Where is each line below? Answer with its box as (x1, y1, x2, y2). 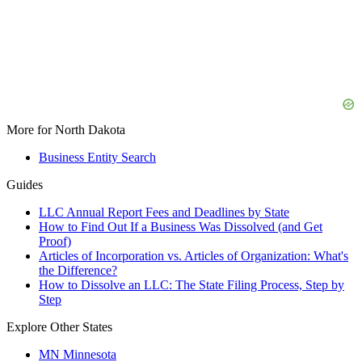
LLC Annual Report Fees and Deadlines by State (39, 205, 289, 220)
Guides (6, 178, 43, 192)
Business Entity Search (39, 150, 156, 165)
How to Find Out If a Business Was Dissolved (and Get (39, 220, 322, 234)
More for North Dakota (6, 123, 125, 137)
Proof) (39, 234, 71, 249)
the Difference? (39, 263, 117, 278)
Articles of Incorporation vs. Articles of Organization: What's (39, 249, 348, 263)
